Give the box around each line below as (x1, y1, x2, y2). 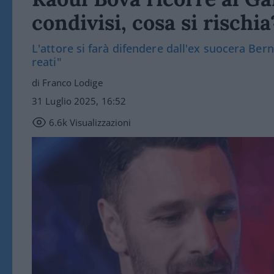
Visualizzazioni (67, 116, 131, 128)
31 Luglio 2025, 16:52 (32, 95, 127, 107)
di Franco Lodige (32, 76, 103, 89)
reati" (32, 54, 62, 69)
